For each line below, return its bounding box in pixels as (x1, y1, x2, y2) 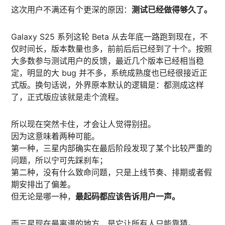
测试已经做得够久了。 (132, 4, 212, 15)
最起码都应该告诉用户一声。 (75, 191, 180, 201)
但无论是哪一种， (11, 191, 76, 201)
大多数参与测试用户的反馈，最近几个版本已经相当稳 (11, 55, 204, 66)
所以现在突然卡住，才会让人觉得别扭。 (11, 119, 156, 129)
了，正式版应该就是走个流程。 (11, 91, 124, 102)
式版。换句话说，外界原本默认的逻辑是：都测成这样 (11, 79, 204, 90)
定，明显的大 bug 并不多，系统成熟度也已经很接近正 (11, 67, 208, 78)
